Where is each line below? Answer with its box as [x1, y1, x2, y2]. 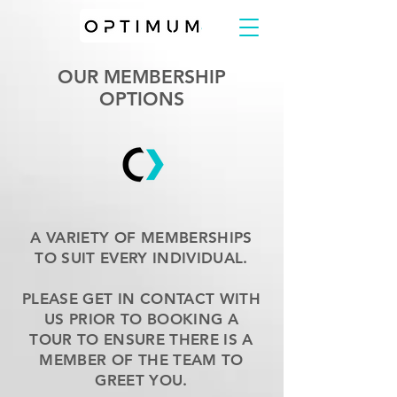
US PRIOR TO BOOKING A [43, 310, 239, 328]
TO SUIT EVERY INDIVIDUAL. [35, 249, 248, 267]
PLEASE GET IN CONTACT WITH [22, 290, 261, 307]
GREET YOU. [95, 371, 188, 389]
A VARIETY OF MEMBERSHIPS [30, 229, 253, 246]
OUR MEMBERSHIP [58, 66, 226, 88]
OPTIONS [99, 88, 184, 110]
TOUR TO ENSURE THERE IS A [29, 331, 253, 348]
